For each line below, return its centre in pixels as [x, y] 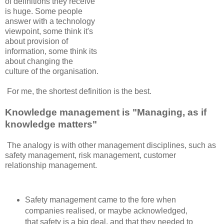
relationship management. [51, 165]
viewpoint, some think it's [49, 31]
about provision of [36, 41]
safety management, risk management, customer [90, 155]
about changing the [39, 61]
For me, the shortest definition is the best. [79, 91]
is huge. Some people [44, 11]
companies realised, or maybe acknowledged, [106, 211]
